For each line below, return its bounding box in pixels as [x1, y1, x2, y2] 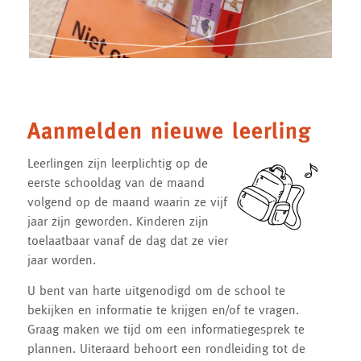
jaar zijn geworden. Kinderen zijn [27, 214, 209, 228]
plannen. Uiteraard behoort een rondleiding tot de [27, 340, 305, 355]
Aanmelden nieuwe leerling [27, 118, 311, 143]
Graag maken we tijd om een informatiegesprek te [27, 321, 305, 336]
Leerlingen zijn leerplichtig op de [27, 156, 208, 170]
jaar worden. [27, 252, 96, 267]
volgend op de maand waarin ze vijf [27, 194, 227, 209]
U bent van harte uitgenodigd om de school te [27, 282, 285, 297]
